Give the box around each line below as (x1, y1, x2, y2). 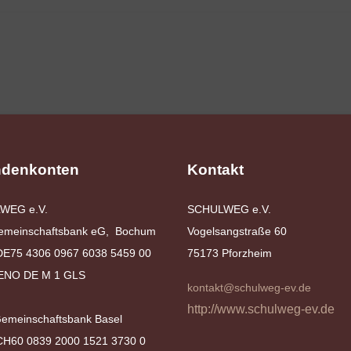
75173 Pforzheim (187, 247, 272, 259)
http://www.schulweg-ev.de (187, 302, 335, 316)
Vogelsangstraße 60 (187, 225, 287, 237)
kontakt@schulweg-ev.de (187, 281, 311, 294)
